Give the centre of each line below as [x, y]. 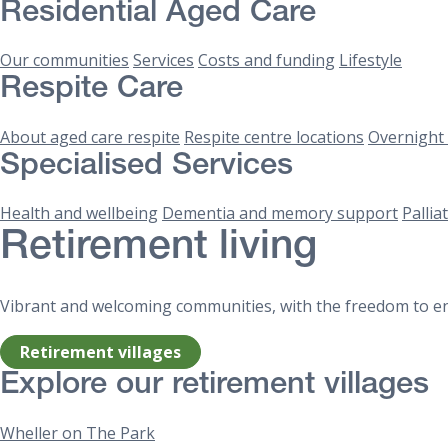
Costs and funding [266, 60]
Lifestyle [370, 60]
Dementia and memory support [280, 213]
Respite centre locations [274, 136]
